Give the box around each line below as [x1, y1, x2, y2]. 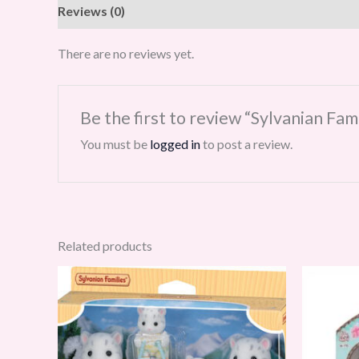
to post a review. [200, 136, 292, 152]
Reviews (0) [58, 2, 125, 18]
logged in [149, 136, 200, 152]
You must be [79, 136, 150, 152]
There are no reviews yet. [58, 45, 194, 61]
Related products [58, 237, 152, 253]
